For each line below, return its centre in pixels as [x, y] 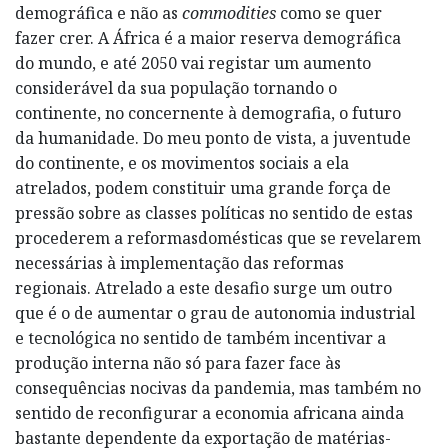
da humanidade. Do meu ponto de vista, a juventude [213, 137]
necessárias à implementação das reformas [179, 262]
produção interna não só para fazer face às [178, 362]
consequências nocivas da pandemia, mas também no [218, 387]
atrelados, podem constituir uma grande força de [203, 187]
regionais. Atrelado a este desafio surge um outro [203, 287]
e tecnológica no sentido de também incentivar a [200, 337]
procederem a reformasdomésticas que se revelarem [218, 237]
